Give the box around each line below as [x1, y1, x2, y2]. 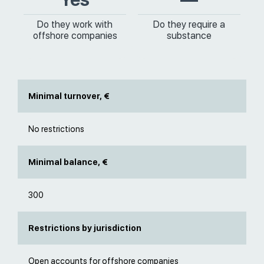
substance [167, 30, 212, 41]
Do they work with [37, 19, 113, 30]
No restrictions [28, 124, 84, 134]
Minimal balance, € [28, 157, 108, 167]
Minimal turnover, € [28, 91, 110, 101]
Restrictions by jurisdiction [28, 223, 141, 233]
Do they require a [153, 19, 225, 30]
